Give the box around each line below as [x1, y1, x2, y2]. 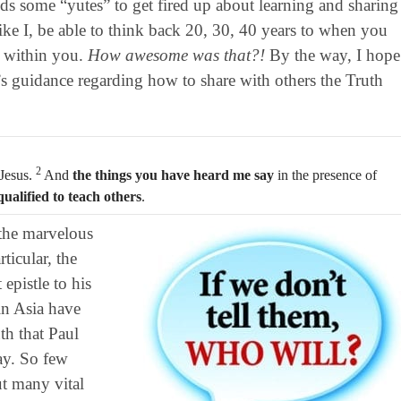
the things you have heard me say [72, 166, 277, 183]
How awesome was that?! [87, 45, 269, 64]
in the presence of [277, 166, 377, 183]
